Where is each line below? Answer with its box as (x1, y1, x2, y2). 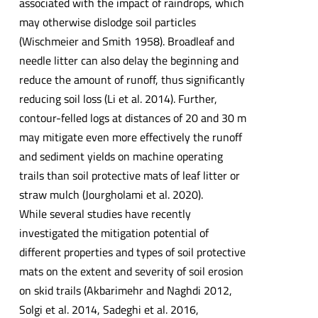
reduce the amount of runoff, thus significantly (18, 70, 245, 88)
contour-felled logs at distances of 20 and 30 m (18, 109, 246, 126)
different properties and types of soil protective (18, 243, 246, 261)
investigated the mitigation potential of (18, 224, 209, 241)
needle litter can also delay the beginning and (18, 51, 238, 69)
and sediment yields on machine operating (18, 147, 223, 165)
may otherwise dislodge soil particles (18, 13, 196, 31)
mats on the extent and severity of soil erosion (18, 262, 243, 280)
